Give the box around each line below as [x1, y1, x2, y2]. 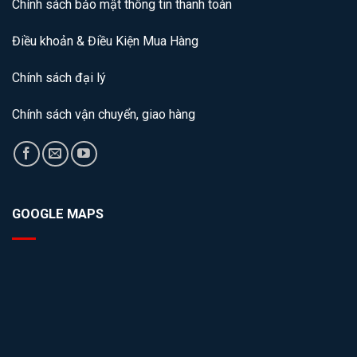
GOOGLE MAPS [12, 206, 104, 222]
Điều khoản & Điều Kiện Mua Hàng [12, 33, 198, 49]
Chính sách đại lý [12, 69, 106, 85]
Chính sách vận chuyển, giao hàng [12, 106, 195, 122]
